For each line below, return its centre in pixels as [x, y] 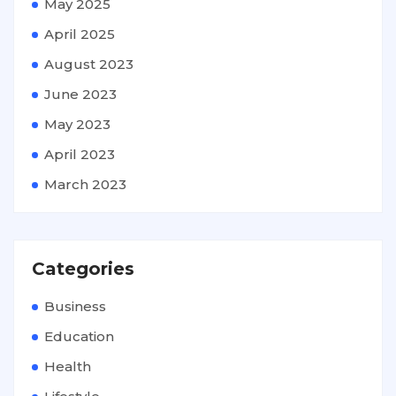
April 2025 [80, 34]
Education [79, 336]
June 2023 [80, 94]
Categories [83, 268]
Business [75, 306]
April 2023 [80, 154]
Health [68, 366]
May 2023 [77, 124]
